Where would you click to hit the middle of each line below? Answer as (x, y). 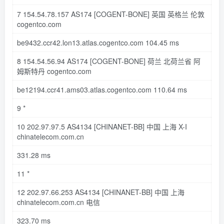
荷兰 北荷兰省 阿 (173, 61)
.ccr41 (55, 89)
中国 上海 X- (165, 126)
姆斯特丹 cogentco (46, 71)
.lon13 (70, 42)
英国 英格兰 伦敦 (177, 14)
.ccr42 (51, 42)
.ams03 (76, 89)
